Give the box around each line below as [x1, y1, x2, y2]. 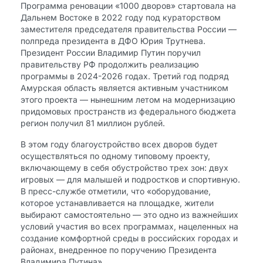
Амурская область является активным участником [21, 83, 228, 93]
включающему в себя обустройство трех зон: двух [21, 163, 228, 173]
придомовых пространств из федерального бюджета [21, 106, 236, 116]
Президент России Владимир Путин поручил [21, 48, 201, 58]
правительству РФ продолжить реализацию [21, 59, 199, 69]
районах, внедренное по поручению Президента [21, 245, 217, 255]
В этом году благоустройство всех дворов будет [21, 139, 218, 149]
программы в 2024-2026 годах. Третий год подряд [21, 71, 229, 81]
